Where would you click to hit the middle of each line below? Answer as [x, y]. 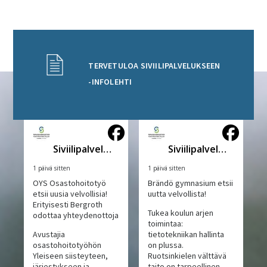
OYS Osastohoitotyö [70, 183]
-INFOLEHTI [110, 82]
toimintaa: [165, 224]
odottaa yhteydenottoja [76, 215]
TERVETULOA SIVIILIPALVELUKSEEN [154, 66]
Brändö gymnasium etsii [190, 183]
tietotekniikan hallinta [186, 235]
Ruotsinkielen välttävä [187, 256]
